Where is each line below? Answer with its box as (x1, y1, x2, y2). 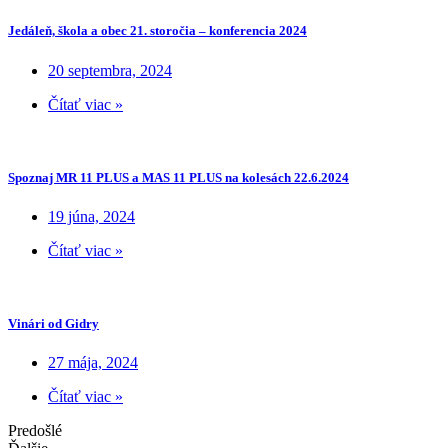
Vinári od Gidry (8, 316, 99, 332)
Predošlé (8, 422, 62, 440)
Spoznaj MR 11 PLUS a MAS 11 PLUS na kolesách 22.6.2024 (8, 169, 349, 185)
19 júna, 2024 (48, 207, 135, 225)
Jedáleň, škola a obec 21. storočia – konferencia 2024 (8, 23, 307, 39)
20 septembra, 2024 (48, 61, 172, 79)
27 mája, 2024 (48, 354, 138, 372)
